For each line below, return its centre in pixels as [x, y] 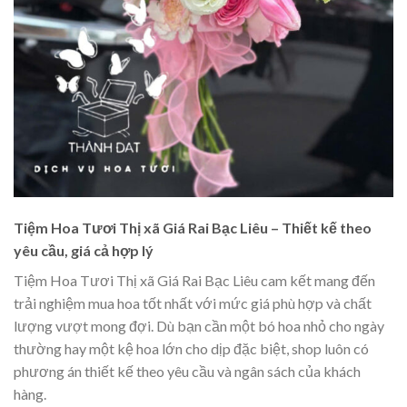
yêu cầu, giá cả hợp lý [84, 250]
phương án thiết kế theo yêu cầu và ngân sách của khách [187, 371]
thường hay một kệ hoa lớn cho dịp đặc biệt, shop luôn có [191, 348]
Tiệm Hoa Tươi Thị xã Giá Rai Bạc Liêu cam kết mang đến [194, 280]
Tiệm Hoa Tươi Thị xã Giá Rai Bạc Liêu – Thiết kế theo [193, 227]
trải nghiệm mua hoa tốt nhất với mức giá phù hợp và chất [193, 303]
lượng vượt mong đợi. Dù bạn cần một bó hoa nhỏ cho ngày [199, 325]
